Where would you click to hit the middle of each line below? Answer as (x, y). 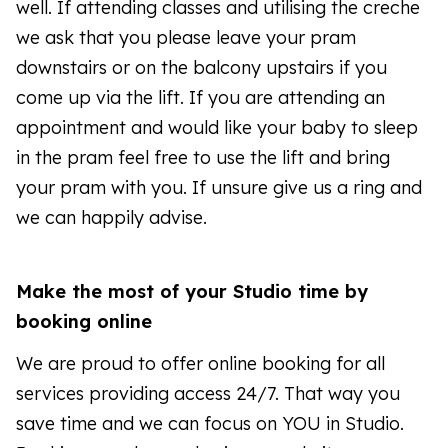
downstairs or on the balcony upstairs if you (201, 67)
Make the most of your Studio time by (192, 291)
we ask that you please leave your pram (186, 37)
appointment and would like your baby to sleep (217, 127)
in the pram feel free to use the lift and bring (203, 157)
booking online (84, 321)
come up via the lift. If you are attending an (200, 97)
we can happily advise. (111, 217)
